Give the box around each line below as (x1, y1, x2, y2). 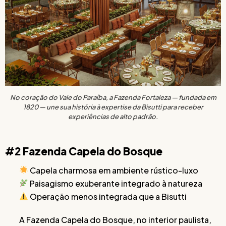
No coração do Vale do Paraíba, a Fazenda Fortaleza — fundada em (10, 93, 216, 101)
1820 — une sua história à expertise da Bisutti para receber (23, 102, 203, 111)
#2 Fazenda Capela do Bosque (5, 144, 162, 158)
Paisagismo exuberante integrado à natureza (28, 178, 203, 189)
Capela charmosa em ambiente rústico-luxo (28, 164, 199, 176)
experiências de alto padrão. (68, 112, 158, 121)
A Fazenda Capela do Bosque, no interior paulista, (19, 214, 211, 225)
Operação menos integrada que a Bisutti (28, 191, 187, 202)
